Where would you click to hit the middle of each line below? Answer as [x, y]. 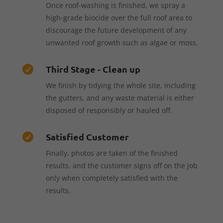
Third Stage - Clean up [93, 69]
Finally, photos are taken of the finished [111, 153]
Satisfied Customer [87, 136]
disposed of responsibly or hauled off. [109, 110]
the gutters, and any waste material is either [120, 98]
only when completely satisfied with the [111, 178]
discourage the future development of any [116, 30]
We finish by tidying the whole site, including [120, 85]
